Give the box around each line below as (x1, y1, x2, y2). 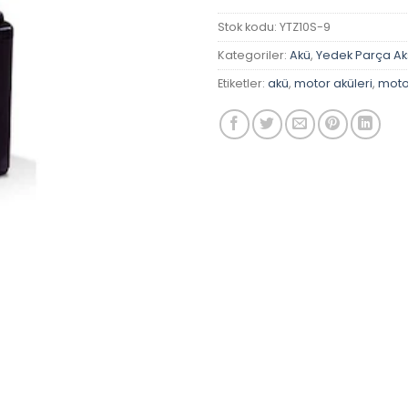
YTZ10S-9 (280, 19, 331, 36)
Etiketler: (218, 76, 268, 92)
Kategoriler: (218, 47, 290, 64)
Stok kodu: (218, 19, 280, 36)
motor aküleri (294, 76, 372, 92)
